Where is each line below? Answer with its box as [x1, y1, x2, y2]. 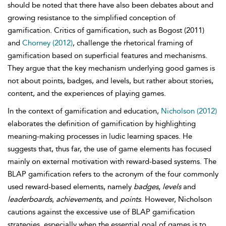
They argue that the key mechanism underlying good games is [8, 64, 215, 73]
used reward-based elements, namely [8, 182, 134, 191]
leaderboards [8, 195, 52, 204]
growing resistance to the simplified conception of [8, 13, 176, 22]
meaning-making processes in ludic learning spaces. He [8, 132, 192, 141]
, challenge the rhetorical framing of [73, 38, 193, 47]
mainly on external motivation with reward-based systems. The [8, 157, 216, 166]
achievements [56, 195, 101, 204]
